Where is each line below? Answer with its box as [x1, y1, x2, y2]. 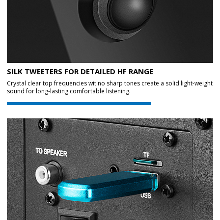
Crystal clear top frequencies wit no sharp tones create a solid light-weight [7, 79, 213, 87]
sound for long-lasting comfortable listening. [7, 87, 131, 95]
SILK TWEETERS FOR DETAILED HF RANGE [7, 66, 153, 76]
